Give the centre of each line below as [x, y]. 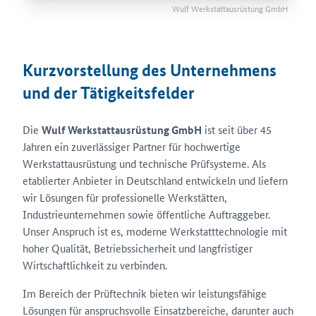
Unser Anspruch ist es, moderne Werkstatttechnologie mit [155, 231]
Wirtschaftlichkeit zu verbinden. [95, 265]
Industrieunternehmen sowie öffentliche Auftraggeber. [146, 214]
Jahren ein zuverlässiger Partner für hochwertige [132, 146]
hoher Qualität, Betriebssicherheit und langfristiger [138, 248]
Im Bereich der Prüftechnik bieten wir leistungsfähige [145, 293]
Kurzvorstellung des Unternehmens [150, 70]
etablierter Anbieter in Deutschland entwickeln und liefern [155, 180]
